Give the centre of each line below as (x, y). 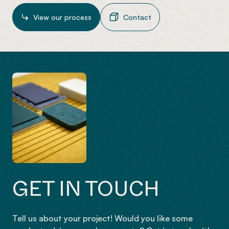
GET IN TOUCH (86, 188)
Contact (137, 17)
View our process (62, 17)
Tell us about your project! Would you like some (102, 219)
